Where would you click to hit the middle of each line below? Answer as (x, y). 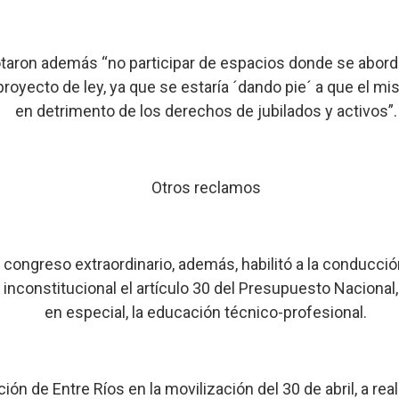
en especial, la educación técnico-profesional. (206, 312)
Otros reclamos (206, 187)
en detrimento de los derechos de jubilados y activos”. (206, 111)
